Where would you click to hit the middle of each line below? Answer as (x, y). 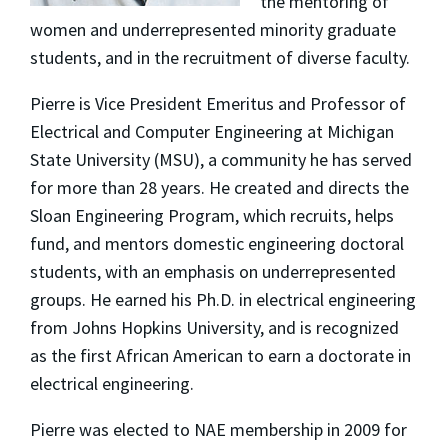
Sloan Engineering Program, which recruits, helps (212, 215)
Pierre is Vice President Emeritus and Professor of (218, 103)
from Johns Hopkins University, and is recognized (214, 327)
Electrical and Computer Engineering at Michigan (212, 131)
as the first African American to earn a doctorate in (220, 355)
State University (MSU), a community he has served (221, 159)
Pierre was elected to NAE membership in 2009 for (218, 429)
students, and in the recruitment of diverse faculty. (220, 57)
